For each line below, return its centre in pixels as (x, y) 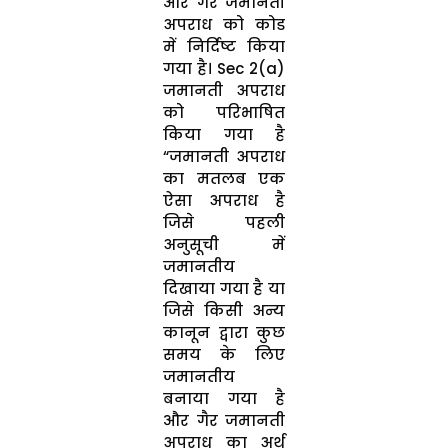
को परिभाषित (224, 112)
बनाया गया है (224, 398)
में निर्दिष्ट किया (224, 46)
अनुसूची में (224, 244)
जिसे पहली (224, 222)
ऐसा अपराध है (224, 200)
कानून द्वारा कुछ (224, 332)
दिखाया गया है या (224, 288)
